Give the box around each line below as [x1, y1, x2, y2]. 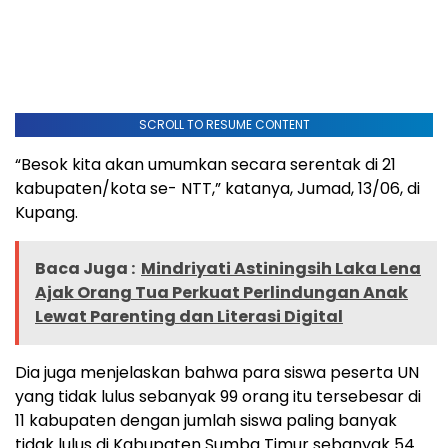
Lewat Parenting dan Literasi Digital [35, 305, 343, 329]
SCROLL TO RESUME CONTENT [138, 116, 310, 134]
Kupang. [15, 201, 78, 225]
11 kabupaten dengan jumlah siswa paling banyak [15, 409, 397, 433]
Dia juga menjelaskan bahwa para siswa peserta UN [15, 361, 419, 385]
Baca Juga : [35, 257, 135, 281]
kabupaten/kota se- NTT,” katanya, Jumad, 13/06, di [15, 177, 420, 201]
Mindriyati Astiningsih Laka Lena [141, 257, 421, 281]
